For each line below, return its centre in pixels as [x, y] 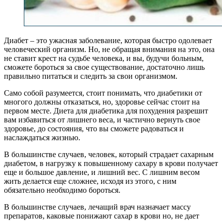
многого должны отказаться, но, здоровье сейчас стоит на [102, 102]
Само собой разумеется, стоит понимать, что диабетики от [103, 93]
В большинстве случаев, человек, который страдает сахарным [109, 154]
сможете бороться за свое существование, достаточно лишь [104, 67]
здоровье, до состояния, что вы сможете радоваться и [94, 128]
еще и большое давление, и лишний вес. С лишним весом [102, 172]
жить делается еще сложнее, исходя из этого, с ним [90, 181]
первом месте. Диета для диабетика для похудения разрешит [106, 111]
